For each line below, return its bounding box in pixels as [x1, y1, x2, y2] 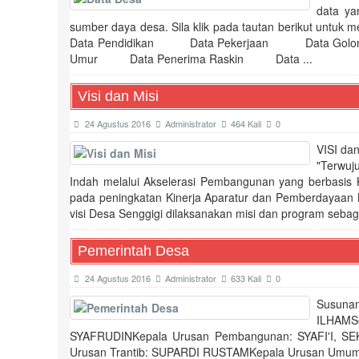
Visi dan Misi [78, 87, 159, 104]
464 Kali [231, 116, 266, 130]
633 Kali [231, 271, 266, 284]
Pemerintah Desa [78, 242, 189, 259]
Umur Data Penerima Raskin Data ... [70, 50, 313, 67]
